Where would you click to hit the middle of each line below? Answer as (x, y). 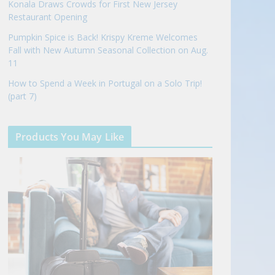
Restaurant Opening (48, 17)
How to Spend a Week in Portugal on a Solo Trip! (105, 83)
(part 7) (22, 96)
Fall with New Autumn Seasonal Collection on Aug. (108, 50)
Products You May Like (70, 137)
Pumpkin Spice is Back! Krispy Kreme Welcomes (103, 37)
